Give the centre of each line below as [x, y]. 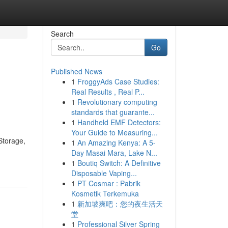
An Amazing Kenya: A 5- [116, 142]
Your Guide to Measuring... [114, 132]
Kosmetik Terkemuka [105, 193]
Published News [76, 71]
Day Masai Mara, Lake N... [114, 153]
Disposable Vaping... [104, 173]
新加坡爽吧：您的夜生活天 [120, 204]
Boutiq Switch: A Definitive [119, 163]
